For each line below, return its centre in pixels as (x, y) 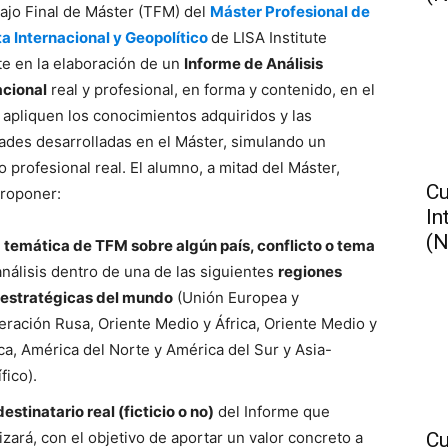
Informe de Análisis (254, 63)
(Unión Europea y (236, 297)
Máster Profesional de (290, 11)
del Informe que (272, 411)
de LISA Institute (269, 37)
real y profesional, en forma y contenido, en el (211, 89)
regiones (310, 271)
